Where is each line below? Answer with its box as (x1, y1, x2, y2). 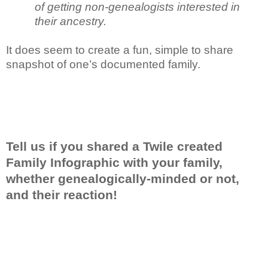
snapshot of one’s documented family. (6, 57, 200, 71)
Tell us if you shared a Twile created (6, 139, 223, 154)
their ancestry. (35, 14, 106, 28)
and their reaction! (6, 187, 117, 202)
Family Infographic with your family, (6, 155, 223, 170)
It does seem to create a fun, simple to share (6, 43, 233, 56)
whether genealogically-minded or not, (6, 171, 239, 186)
